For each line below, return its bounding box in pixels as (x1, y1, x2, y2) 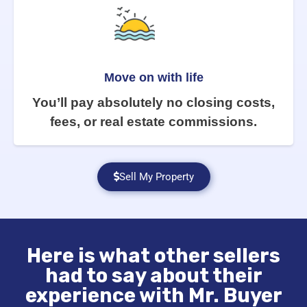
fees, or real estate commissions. (50, 114, 257, 129)
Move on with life (103, 70, 204, 84)
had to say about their (45, 263, 262, 287)
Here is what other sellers (27, 243, 280, 267)
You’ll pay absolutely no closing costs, (32, 95, 275, 110)
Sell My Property (119, 170, 194, 183)
